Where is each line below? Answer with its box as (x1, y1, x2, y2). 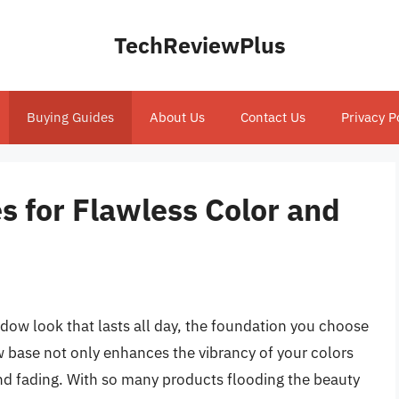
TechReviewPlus (113, 30, 286, 60)
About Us (149, 109, 205, 126)
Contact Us (240, 109, 305, 126)
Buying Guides (26, 109, 114, 126)
